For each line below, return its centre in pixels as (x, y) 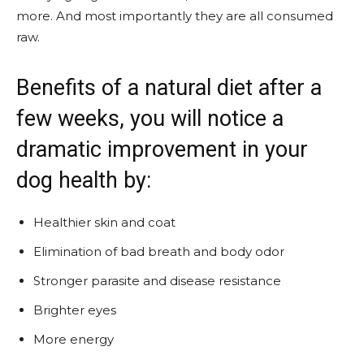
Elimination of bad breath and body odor (159, 252)
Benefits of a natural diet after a (169, 88)
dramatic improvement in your (162, 150)
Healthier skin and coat (104, 223)
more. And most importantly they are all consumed (175, 16)
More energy (74, 340)
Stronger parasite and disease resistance (157, 281)
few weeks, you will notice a (150, 119)
